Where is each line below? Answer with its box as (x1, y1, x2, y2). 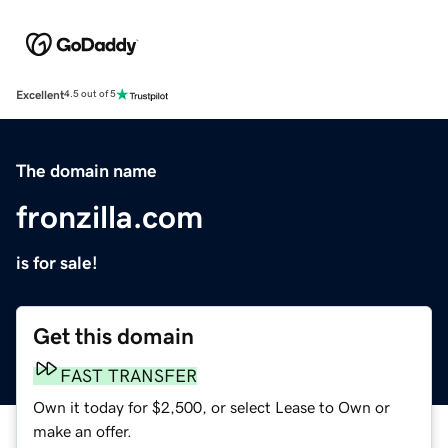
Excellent (16, 88, 64, 101)
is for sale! (16, 253, 98, 272)
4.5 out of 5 (64, 89, 116, 100)
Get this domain (33, 324, 194, 348)
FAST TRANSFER (60, 366, 197, 385)
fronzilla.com (16, 200, 203, 233)
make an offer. (33, 422, 132, 439)
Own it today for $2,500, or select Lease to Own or (33, 398, 390, 415)
